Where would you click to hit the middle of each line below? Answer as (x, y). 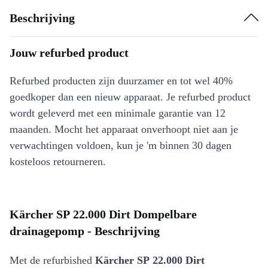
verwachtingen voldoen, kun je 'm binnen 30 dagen (121, 145)
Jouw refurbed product (69, 53)
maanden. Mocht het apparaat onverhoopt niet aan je (124, 129)
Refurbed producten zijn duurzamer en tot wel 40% (121, 81)
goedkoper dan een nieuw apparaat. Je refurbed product (130, 97)
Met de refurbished (52, 260)
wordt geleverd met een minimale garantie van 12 (118, 113)
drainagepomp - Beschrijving (85, 231)
